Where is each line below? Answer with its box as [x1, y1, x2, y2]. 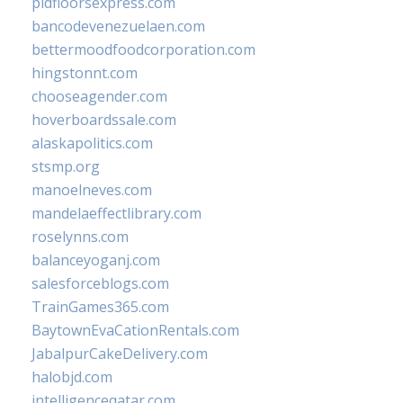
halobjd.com [31, 367, 112, 387]
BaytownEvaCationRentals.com [31, 320, 239, 340]
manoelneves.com [31, 180, 152, 200]
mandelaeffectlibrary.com [31, 203, 201, 223]
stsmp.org [31, 157, 100, 176]
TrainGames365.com [31, 297, 169, 317]
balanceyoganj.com [31, 250, 160, 270]
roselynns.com [31, 227, 129, 246]
